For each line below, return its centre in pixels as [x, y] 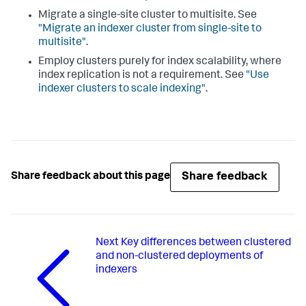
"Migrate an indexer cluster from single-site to [150, 29]
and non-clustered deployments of [180, 256]
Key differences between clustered [206, 243]
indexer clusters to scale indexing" [122, 89]
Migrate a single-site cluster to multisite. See [148, 15]
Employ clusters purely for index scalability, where [160, 62]
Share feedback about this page [91, 177]
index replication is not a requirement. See [142, 75]
